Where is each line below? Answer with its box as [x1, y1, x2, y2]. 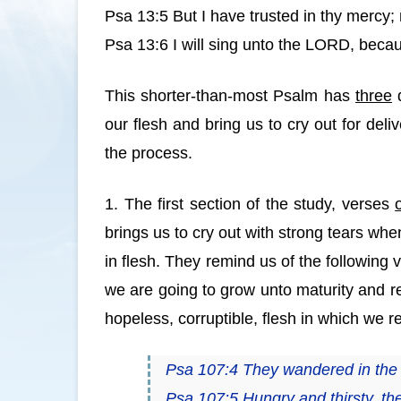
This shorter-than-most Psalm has [105, 87, 355, 105]
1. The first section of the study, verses [105, 195, 396, 213]
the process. [105, 144, 192, 162]
